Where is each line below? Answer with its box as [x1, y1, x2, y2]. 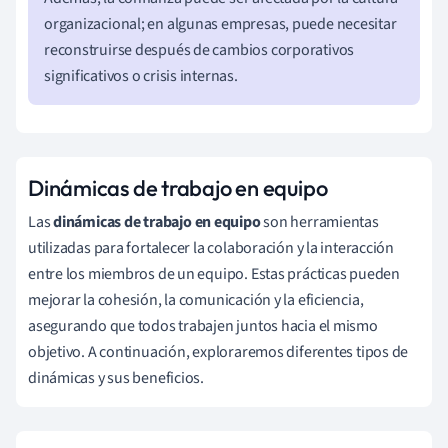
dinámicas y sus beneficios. [28, 366, 205, 389]
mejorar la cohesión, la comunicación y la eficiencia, [28, 288, 364, 311]
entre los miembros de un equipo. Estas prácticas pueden [28, 262, 400, 285]
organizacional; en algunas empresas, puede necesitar [44, 12, 397, 35]
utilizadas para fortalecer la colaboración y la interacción [28, 236, 395, 259]
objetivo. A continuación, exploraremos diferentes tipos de [28, 340, 409, 363]
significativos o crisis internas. [44, 64, 238, 87]
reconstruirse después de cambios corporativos [44, 38, 355, 61]
